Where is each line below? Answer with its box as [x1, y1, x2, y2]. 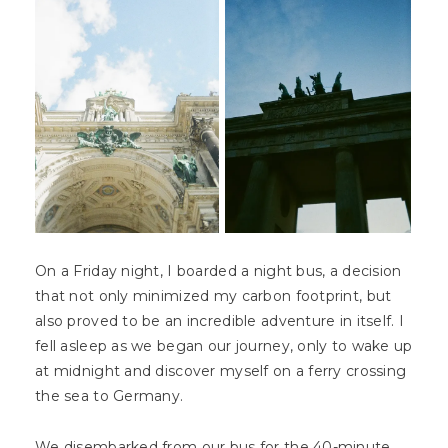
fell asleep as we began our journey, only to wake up [35, 337, 413, 356]
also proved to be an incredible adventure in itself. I [35, 312, 405, 331]
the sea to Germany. [35, 387, 188, 406]
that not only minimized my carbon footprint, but [35, 287, 392, 306]
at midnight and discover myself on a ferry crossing [35, 362, 407, 381]
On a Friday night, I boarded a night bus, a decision [35, 262, 402, 281]
